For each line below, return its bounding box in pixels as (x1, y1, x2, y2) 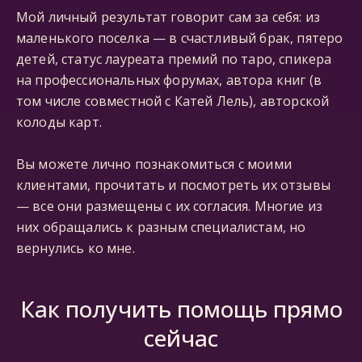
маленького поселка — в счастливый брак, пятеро (16, 29, 343, 47)
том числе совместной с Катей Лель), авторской (16, 92, 330, 110)
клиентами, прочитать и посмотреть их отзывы (16, 176, 330, 194)
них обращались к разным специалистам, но (16, 218, 306, 236)
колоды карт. (16, 113, 102, 131)
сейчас (144, 322, 218, 353)
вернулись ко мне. (16, 239, 135, 257)
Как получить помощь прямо (19, 293, 343, 324)
